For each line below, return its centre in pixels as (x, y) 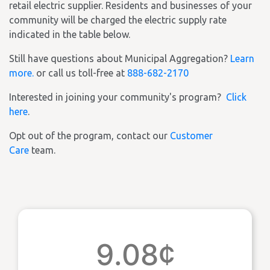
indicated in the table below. (70, 34)
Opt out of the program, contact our (89, 136)
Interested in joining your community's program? (118, 97)
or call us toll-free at (80, 73)
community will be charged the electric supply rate (118, 20)
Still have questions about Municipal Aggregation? (120, 58)
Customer (191, 136)
